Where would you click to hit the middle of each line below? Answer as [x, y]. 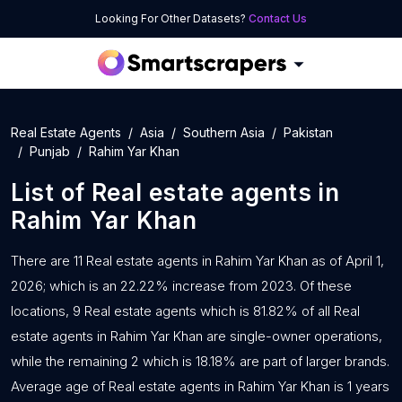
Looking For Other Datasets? [172, 18]
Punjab [50, 151]
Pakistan [308, 132]
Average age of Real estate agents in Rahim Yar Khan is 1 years [200, 386]
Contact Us [278, 18]
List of [51, 192]
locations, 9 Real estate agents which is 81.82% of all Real [185, 311]
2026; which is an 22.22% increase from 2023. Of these [181, 286]
